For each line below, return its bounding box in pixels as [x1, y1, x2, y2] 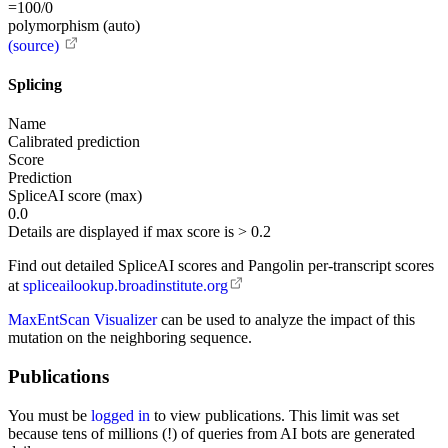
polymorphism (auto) [8, 16, 140, 34]
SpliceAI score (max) [8, 187, 142, 205]
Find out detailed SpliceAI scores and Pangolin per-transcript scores [8, 257, 434, 275]
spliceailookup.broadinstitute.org [23, 277, 228, 295]
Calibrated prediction [8, 133, 140, 151]
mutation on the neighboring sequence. [8, 329, 252, 347]
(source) [8, 36, 63, 54]
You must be [8, 406, 91, 424]
